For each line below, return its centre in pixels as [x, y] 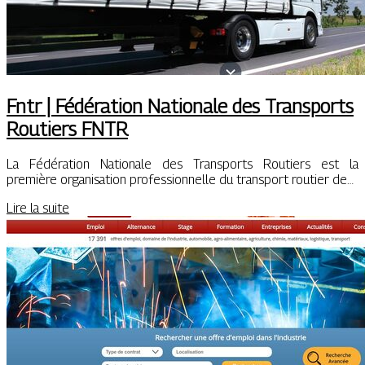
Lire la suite [38, 208]
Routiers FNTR [67, 128]
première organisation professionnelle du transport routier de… [180, 179]
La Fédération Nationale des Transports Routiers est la [182, 164]
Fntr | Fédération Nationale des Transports [180, 106]
